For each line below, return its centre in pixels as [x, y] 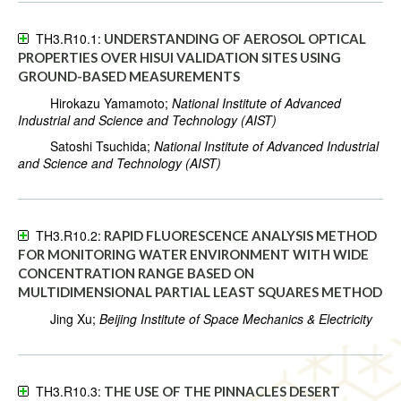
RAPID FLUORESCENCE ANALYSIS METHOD [240, 236]
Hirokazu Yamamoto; [95, 103]
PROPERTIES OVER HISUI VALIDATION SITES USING [179, 58]
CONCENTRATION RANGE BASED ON [136, 273]
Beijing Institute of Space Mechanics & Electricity [236, 319]
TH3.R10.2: [65, 236]
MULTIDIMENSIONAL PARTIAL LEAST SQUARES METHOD [200, 292]
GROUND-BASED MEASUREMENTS [129, 77]
